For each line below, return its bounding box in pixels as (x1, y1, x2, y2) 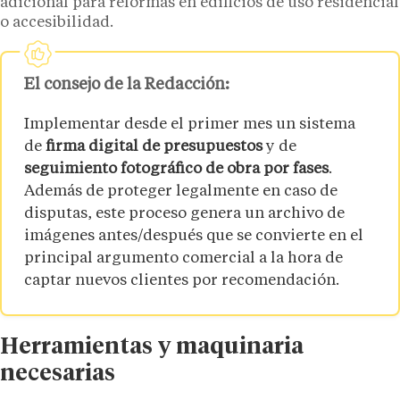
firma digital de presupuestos (46, 139, 262, 155)
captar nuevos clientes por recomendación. (24, 273, 339, 289)
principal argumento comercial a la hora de (24, 251, 343, 267)
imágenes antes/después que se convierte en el (24, 229, 363, 245)
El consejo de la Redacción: (24, 76, 229, 93)
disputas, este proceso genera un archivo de (24, 206, 345, 222)
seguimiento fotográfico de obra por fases (24, 162, 329, 178)
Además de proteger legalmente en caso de (24, 184, 337, 200)
